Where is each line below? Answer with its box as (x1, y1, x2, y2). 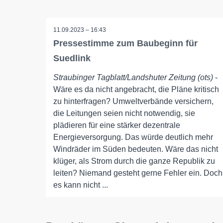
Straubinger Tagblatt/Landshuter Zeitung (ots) (53, 73, 213, 82)
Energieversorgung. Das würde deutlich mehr (53, 133, 213, 141)
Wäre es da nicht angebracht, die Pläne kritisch (53, 85, 219, 94)
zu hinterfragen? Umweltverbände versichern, (53, 97, 214, 106)
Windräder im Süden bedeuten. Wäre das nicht (53, 145, 218, 153)
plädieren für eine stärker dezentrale (53, 121, 180, 129)
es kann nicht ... (53, 181, 108, 189)
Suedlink (53, 53, 91, 63)
